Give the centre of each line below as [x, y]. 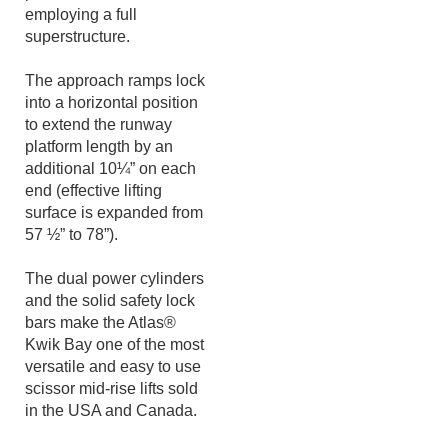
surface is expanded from [114, 246]
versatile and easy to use [113, 400]
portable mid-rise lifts [98, 26]
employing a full [81, 48]
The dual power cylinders [114, 312]
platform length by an [99, 180]
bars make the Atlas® [100, 356]
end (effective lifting [93, 224]
